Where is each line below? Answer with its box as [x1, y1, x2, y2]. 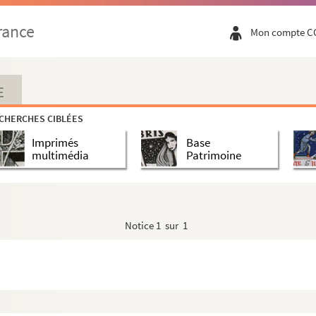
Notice [125, 219, 156, 232]
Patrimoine [186, 147, 241, 163]
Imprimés [32, 134, 78, 150]
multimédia [32, 147, 89, 163]
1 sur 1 [156, 219, 188, 232]
